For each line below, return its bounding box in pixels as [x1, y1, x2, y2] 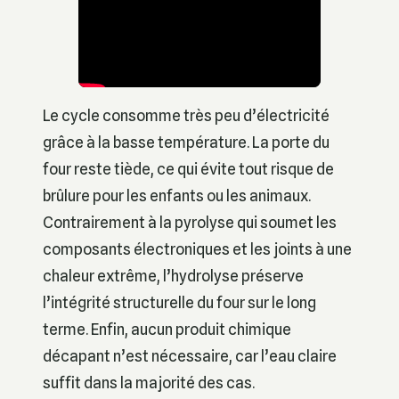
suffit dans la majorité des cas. [43, 373, 255, 393]
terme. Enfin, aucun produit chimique [43, 320, 291, 339]
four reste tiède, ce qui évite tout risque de [43, 159, 334, 179]
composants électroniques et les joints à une [43, 240, 352, 259]
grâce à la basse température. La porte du [43, 133, 330, 152]
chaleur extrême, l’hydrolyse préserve [43, 266, 304, 286]
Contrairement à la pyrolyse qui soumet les [43, 213, 337, 232]
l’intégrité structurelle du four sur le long [43, 293, 316, 313]
